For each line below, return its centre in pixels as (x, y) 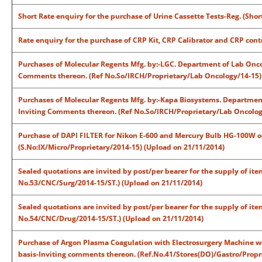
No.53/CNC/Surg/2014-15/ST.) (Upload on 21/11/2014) (110, 183)
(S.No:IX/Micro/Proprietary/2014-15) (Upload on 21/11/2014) (121, 147)
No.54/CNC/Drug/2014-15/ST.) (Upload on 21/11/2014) (111, 218)
